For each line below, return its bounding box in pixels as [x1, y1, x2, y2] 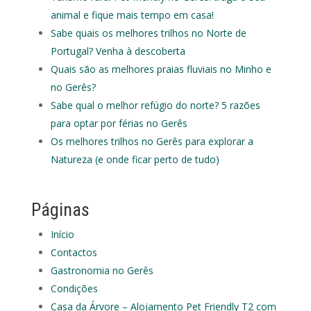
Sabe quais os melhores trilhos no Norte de [50, 26, 246, 40]
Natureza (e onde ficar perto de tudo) [50, 153, 219, 166]
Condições [50, 282, 98, 295]
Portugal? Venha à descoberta [50, 44, 185, 58]
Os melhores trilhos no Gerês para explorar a [50, 135, 253, 148]
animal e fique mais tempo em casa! [50, 8, 214, 22]
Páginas [31, 199, 90, 220]
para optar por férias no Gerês [50, 117, 187, 130]
